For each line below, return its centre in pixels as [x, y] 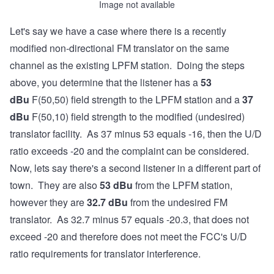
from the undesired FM [178, 202]
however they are [48, 202]
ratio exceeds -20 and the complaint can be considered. [131, 151]
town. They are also [55, 185]
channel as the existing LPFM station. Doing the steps [127, 65]
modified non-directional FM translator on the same [120, 48]
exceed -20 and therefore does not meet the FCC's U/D [128, 237]
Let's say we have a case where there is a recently [118, 31]
